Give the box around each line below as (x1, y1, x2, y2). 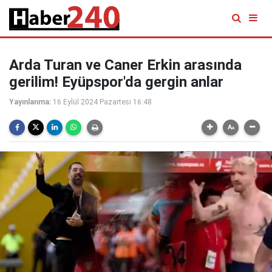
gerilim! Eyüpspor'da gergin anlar (9, 73, 223, 90)
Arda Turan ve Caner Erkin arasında (9, 56, 242, 73)
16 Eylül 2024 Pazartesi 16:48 (53, 98, 152, 106)
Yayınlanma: (9, 98, 51, 106)
